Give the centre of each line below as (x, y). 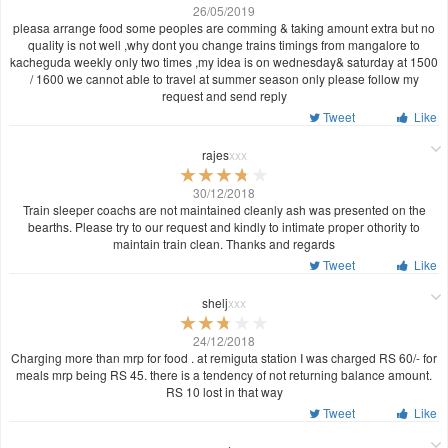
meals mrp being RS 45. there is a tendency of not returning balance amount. (224, 374)
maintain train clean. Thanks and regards (224, 244)
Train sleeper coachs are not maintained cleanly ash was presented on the (224, 210)
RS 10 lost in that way (224, 391)
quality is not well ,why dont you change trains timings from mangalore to (224, 45)
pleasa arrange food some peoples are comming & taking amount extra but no (224, 28)
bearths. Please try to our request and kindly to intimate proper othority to (224, 227)
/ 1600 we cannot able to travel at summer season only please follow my (224, 79)
